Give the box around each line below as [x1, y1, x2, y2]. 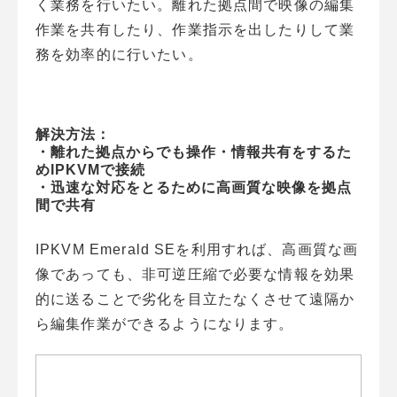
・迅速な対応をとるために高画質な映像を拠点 [35, 179, 352, 195]
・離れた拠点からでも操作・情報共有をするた [35, 144, 352, 160]
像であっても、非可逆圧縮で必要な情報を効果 [35, 266, 355, 282]
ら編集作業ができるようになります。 [35, 315, 294, 331]
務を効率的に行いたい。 [35, 46, 203, 62]
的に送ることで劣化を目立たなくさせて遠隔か [35, 291, 355, 307]
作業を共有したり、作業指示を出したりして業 [35, 21, 355, 37]
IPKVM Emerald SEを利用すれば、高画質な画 [35, 241, 359, 257]
